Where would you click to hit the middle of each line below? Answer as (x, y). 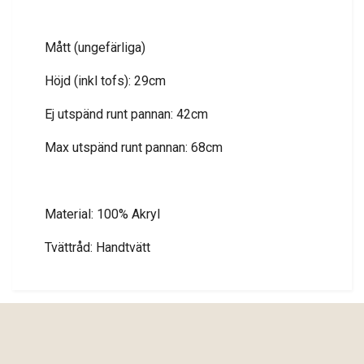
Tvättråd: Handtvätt (97, 247)
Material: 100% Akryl (102, 214)
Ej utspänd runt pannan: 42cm (126, 114)
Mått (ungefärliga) (95, 47)
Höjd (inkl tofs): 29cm (105, 80)
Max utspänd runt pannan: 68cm (134, 147)
